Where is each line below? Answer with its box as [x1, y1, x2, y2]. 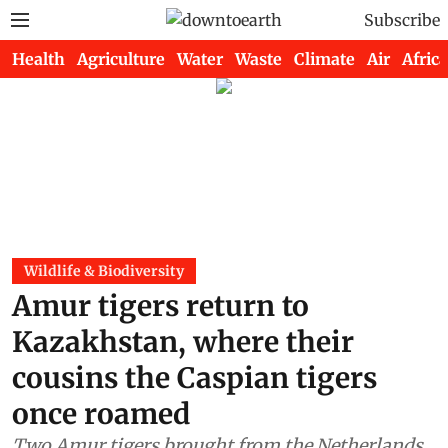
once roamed [12, 396, 190, 432]
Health [12, 49, 65, 69]
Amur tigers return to [12, 288, 309, 324]
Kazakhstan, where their [12, 324, 354, 360]
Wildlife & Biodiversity [24, 262, 184, 280]
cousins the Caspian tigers [12, 360, 377, 396]
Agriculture [77, 49, 165, 69]
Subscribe [364, 10, 440, 30]
